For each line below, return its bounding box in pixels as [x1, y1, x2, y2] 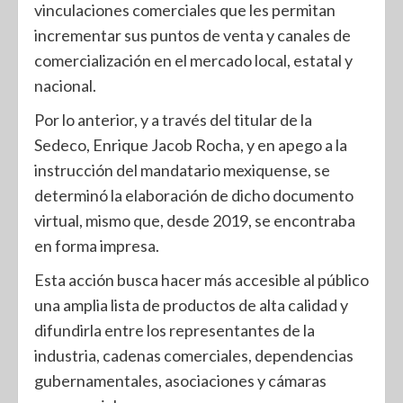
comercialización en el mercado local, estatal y [34, 50, 353, 70]
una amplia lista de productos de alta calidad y [34, 295, 348, 315]
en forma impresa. [34, 236, 159, 255]
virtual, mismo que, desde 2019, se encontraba [34, 210, 355, 230]
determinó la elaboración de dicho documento [34, 185, 354, 205]
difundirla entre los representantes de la [34, 320, 315, 340]
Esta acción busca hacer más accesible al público [34, 270, 369, 290]
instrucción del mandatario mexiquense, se [34, 160, 330, 180]
